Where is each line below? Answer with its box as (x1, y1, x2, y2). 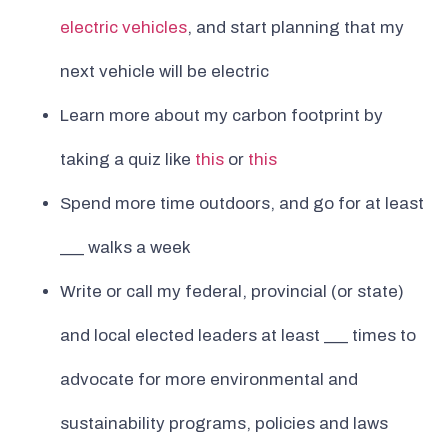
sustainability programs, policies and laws (60, 414, 388, 434)
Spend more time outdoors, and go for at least (60, 194, 424, 214)
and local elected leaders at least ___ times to (60, 326, 416, 346)
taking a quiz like (60, 150, 195, 170)
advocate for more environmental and (60, 370, 358, 390)
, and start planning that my (187, 18, 404, 38)
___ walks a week (60, 238, 191, 258)
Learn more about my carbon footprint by (60, 106, 383, 126)
